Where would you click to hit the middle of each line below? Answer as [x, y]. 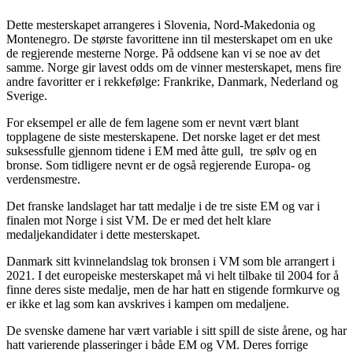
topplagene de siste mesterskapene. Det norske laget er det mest [163, 137]
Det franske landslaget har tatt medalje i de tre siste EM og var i [163, 206]
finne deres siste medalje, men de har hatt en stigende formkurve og [173, 290]
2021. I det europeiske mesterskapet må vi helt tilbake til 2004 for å [173, 276]
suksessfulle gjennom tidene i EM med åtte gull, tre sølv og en [162, 151]
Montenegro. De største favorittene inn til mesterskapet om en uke [169, 39]
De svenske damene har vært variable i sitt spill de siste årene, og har [176, 331]
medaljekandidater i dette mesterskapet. [103, 235]
